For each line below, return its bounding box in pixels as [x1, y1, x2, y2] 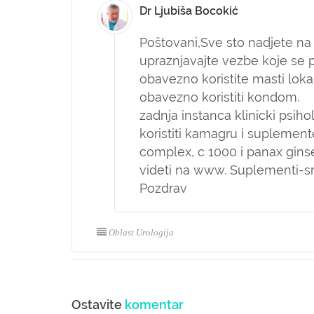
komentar [125, 297, 184, 312]
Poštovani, [139, 35, 200, 50]
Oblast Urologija [109, 227, 174, 238]
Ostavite [71, 297, 125, 312]
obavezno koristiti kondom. [139, 90, 299, 104]
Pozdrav [139, 181, 187, 196]
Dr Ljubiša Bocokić [139, 4, 238, 18]
